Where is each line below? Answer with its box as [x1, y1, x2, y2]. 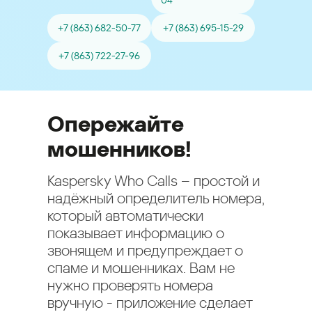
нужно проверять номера [47, 277, 213, 294]
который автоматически [47, 208, 203, 224]
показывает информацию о [47, 225, 224, 242]
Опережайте [47, 111, 184, 137]
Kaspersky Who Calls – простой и [47, 173, 260, 189]
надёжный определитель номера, [47, 190, 265, 207]
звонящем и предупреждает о [47, 242, 243, 259]
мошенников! [47, 136, 192, 162]
